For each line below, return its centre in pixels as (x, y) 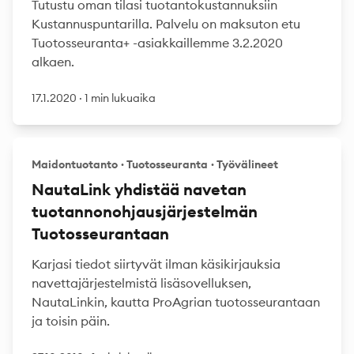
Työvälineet (247, 164)
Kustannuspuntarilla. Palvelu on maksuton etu (166, 24)
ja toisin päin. (71, 321)
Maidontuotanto (75, 164)
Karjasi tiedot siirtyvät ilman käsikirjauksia (156, 264)
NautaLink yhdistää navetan (139, 189)
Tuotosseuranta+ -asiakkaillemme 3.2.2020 (157, 43)
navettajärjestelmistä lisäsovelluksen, (141, 283)
